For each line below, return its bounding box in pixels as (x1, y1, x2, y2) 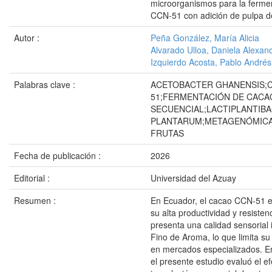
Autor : (14, 32, 42, 44)
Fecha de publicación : (14, 149, 103, 161)
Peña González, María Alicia (151, 32, 259, 44)
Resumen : (14, 194, 58, 206)
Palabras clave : (14, 78, 78, 90)
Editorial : (14, 172, 52, 184)
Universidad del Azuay (151, 172, 236, 184)
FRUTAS (151, 127, 184, 139)
